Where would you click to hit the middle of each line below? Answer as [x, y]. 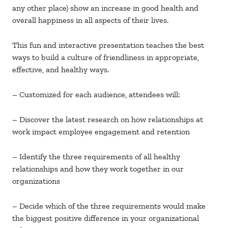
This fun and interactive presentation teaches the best [108, 45]
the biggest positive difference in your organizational [106, 218]
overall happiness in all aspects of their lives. [90, 20]
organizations [36, 181]
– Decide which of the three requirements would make [109, 206]
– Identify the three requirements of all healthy [96, 157]
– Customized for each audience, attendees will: [96, 95]
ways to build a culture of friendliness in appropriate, [106, 58]
